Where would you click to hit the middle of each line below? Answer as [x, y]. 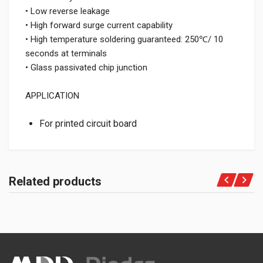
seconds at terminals [66, 53]
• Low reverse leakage [68, 11]
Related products [55, 181]
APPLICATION [52, 96]
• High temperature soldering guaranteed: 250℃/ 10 [124, 39]
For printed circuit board [88, 124]
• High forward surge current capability [99, 25]
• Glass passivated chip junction [86, 68]
